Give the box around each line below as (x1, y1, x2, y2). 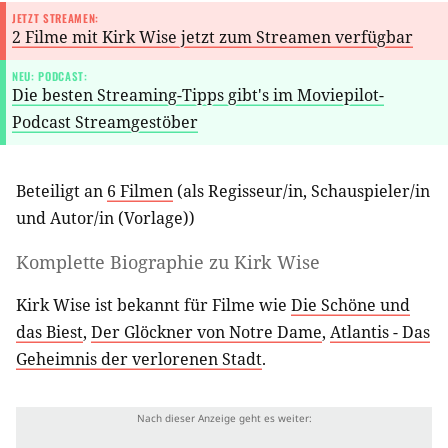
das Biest (16, 320, 83, 343)
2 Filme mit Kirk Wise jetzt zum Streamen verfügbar (12, 26, 413, 48)
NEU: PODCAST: (12, 68, 88, 84)
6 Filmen (107, 180, 173, 202)
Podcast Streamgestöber (12, 111, 198, 133)
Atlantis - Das (330, 320, 430, 343)
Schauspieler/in (311, 180, 430, 202)
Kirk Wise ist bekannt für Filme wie (16, 293, 291, 316)
